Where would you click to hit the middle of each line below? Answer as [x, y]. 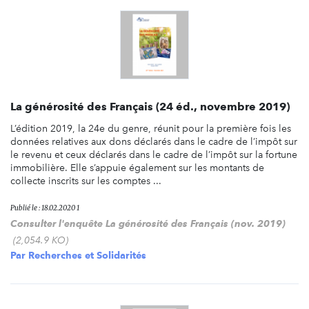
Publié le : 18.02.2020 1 [45, 208]
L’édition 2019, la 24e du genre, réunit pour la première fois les [151, 128]
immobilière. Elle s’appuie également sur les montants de [137, 168]
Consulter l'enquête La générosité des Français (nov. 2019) [148, 223]
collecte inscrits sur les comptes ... [86, 181]
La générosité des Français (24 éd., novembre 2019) [150, 106]
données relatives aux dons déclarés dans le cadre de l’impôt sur [154, 141]
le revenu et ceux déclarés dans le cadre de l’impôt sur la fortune [154, 154]
